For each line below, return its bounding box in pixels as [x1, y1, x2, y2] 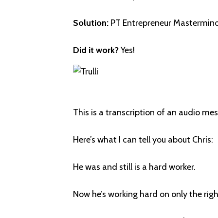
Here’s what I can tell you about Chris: [73, 134, 213, 145]
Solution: [73, 18, 110, 29]
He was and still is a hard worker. [73, 162, 196, 173]
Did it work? [73, 45, 119, 56]
